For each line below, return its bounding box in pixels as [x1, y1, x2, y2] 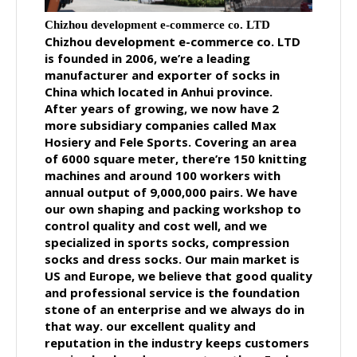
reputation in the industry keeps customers [45, 334, 309, 351]
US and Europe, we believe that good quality [45, 267, 312, 284]
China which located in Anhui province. [45, 83, 273, 100]
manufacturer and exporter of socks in [45, 66, 280, 83]
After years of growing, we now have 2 [45, 100, 279, 116]
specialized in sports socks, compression [45, 233, 289, 250]
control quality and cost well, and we [45, 217, 267, 233]
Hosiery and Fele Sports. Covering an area [45, 133, 296, 150]
